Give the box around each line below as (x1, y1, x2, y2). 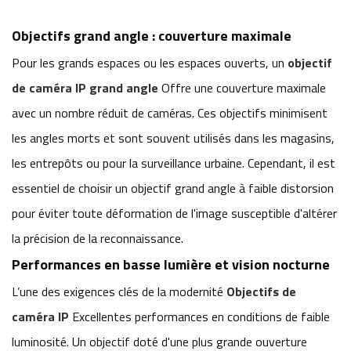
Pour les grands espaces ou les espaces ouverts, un (12, 53, 288, 73)
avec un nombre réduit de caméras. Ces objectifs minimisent (12, 103, 327, 123)
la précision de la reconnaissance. (12, 229, 183, 248)
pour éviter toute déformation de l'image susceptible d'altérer (12, 204, 337, 223)
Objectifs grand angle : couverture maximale (12, 25, 291, 47)
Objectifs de (226, 282, 296, 302)
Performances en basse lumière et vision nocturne (12, 254, 330, 276)
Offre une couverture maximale (158, 78, 326, 98)
